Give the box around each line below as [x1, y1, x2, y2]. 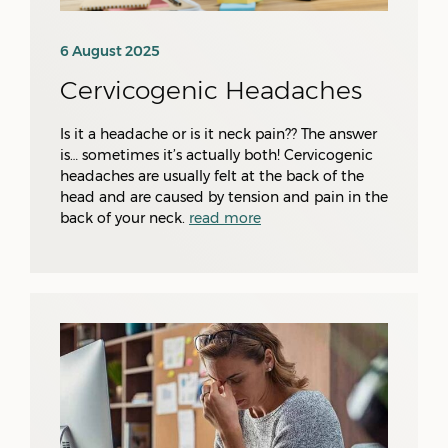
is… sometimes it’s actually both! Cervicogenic [60, 146, 373, 164]
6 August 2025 [60, 42, 160, 60]
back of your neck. [60, 209, 189, 227]
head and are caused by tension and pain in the [60, 188, 388, 206]
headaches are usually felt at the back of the [60, 167, 364, 185]
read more [189, 209, 261, 227]
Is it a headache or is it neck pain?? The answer [60, 125, 377, 143]
